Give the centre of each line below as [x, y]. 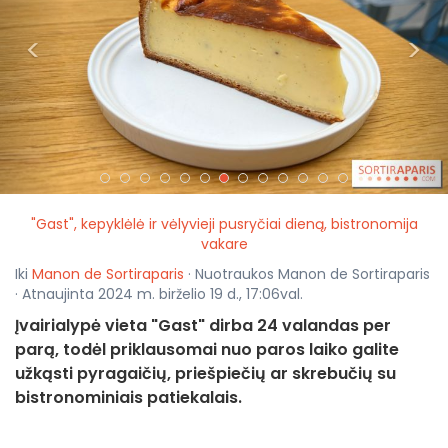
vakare [224, 244]
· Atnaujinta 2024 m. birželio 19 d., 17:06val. [159, 294]
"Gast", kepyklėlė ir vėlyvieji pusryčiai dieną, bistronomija [224, 224]
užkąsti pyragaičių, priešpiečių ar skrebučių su [205, 374]
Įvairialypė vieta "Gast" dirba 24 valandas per [203, 326]
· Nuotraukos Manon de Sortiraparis [307, 274]
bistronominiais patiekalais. [128, 398]
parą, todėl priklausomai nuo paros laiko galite [207, 350]
